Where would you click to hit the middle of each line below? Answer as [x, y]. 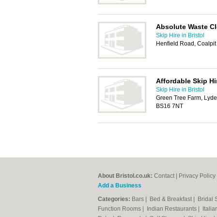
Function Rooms [120, 209]
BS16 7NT [170, 106]
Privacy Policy [197, 176]
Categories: [114, 199]
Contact [164, 176]
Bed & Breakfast [171, 199]
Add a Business [120, 186]
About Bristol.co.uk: [125, 176]
